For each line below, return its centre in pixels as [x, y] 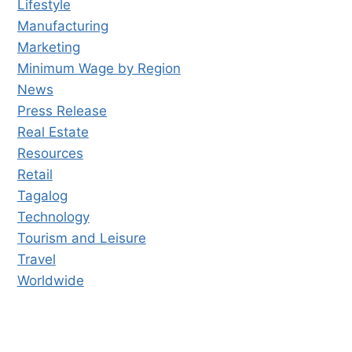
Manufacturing [62, 26]
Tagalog [42, 195]
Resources [50, 153]
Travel [36, 259]
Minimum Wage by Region [99, 68]
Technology [53, 216]
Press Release [62, 110]
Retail [35, 174]
